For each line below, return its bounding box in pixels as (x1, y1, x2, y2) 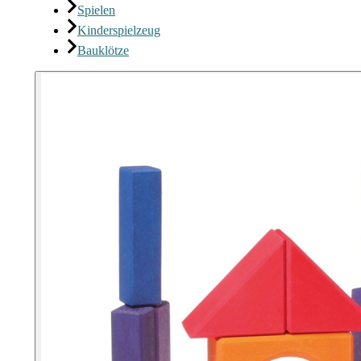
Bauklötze (77, 44, 129, 57)
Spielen (77, 3, 115, 17)
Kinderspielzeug (77, 23, 160, 37)
